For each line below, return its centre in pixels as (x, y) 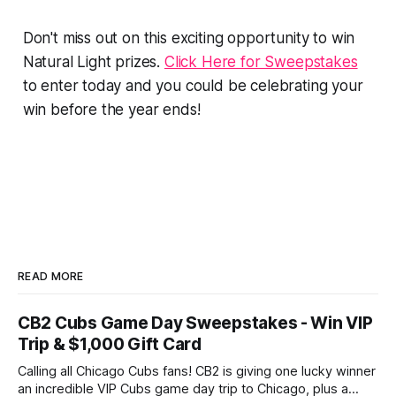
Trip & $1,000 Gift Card (110, 344)
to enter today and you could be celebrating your (193, 85)
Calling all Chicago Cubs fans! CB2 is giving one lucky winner (197, 371)
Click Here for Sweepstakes (261, 61)
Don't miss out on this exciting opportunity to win (189, 38)
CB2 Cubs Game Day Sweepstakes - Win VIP (195, 323)
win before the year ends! (111, 109)
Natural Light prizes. (93, 61)
